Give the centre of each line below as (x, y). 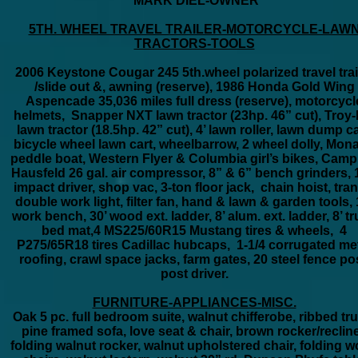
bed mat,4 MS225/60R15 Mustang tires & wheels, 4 (194, 231)
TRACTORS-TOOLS (194, 44)
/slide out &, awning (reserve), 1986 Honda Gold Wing (194, 87)
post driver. (194, 274)
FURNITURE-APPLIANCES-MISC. (194, 302)
